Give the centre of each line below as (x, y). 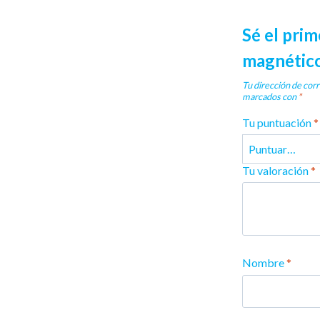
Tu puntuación (278, 123)
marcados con (270, 96)
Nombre (265, 263)
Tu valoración (277, 170)
